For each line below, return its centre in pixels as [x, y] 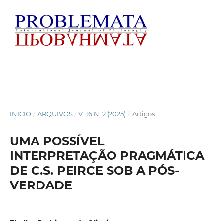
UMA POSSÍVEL [57, 141]
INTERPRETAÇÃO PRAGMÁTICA [107, 155]
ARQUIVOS [55, 114]
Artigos [143, 114]
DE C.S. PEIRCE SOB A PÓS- [94, 170]
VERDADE [41, 185]
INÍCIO [20, 114]
